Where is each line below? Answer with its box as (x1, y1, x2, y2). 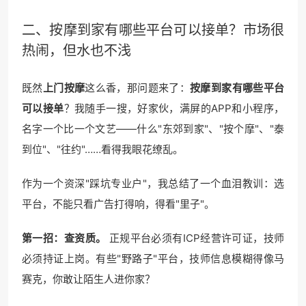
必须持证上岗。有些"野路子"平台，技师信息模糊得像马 (22, 251, 284, 265)
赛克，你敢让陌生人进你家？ (22, 272, 155, 286)
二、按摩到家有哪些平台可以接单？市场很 (22, 21, 284, 38)
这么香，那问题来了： (85, 81, 190, 94)
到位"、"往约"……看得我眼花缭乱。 (22, 142, 183, 156)
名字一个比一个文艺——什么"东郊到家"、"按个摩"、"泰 (22, 122, 284, 135)
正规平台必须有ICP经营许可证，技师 (106, 231, 285, 245)
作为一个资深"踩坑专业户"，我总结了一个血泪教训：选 (22, 176, 284, 190)
